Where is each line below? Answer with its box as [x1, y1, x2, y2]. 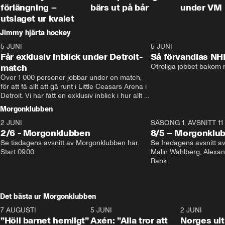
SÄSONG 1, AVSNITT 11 [150, 119, 223, 127]
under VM [180, 2, 222, 13]
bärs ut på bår [90, 2, 149, 13]
